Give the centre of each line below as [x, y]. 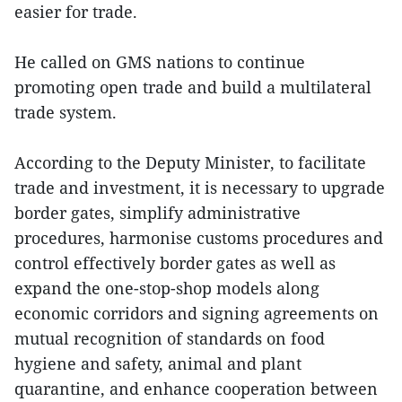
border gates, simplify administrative [157, 213]
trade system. [68, 113]
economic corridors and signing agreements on [197, 314]
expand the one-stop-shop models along [167, 288]
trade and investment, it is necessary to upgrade [200, 188]
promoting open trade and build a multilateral [193, 87]
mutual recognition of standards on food [170, 339]
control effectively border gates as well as [175, 263]
